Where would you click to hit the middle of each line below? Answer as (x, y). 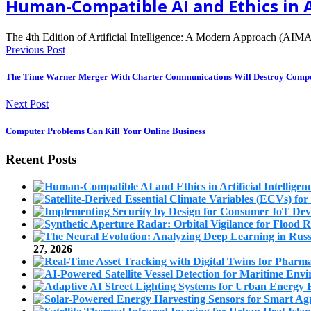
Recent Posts (41, 160)
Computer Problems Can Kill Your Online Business (106, 131)
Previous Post (35, 49)
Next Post (27, 104)
